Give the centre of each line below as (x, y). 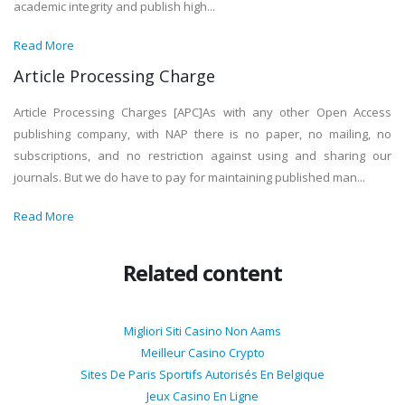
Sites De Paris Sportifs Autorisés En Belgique (202, 375)
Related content (202, 273)
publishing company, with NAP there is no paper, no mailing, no (202, 134)
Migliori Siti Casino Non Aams (202, 331)
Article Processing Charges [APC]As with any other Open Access (202, 113)
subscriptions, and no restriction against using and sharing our (202, 156)
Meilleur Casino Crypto (202, 353)
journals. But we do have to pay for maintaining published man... (189, 178)
